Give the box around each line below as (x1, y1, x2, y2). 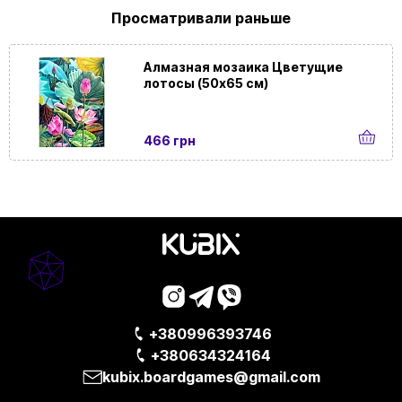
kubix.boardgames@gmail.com (101, 367, 320, 386)
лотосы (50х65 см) (144, 75, 269, 92)
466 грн (144, 133, 197, 149)
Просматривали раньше (111, 8, 291, 27)
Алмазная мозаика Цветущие (144, 59, 344, 75)
